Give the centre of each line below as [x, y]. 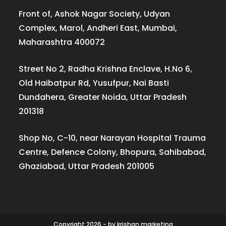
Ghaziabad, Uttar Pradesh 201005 [87, 166]
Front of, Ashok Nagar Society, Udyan [95, 14]
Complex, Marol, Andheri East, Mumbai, [98, 28]
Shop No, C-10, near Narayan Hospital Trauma [112, 138]
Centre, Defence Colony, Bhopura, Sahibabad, [113, 152]
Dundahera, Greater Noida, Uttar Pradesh [103, 97]
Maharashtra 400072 [62, 42]
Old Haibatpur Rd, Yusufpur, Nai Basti [94, 83]
